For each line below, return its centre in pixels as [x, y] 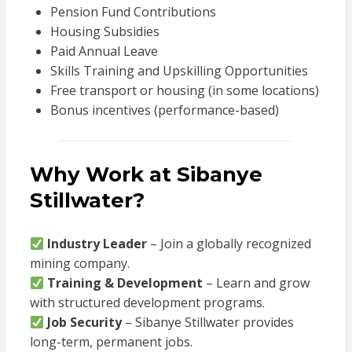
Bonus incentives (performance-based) [164, 110]
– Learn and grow [256, 283]
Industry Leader [97, 244]
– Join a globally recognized [229, 244]
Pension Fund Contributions [133, 12]
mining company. [79, 264]
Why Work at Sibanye [146, 175]
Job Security [84, 323]
